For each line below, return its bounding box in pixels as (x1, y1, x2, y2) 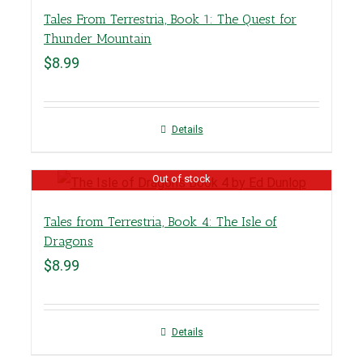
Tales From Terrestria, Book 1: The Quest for (44, 11, 297, 27)
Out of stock (152, 173, 211, 186)
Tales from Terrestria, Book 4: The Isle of (44, 213, 277, 229)
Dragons (44, 233, 93, 249)
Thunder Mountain (44, 30, 152, 46)
